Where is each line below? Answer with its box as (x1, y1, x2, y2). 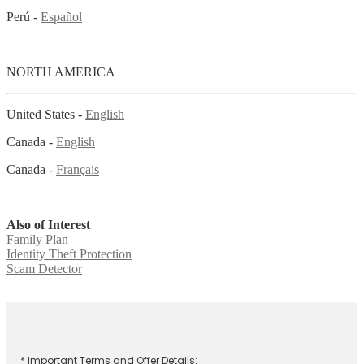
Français (56, 162, 99, 176)
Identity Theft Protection (6, 246, 132, 261)
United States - (6, 106, 85, 121)
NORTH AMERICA (6, 64, 115, 79)
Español (41, 9, 82, 24)
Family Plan (6, 232, 68, 246)
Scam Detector (6, 261, 82, 275)
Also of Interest (6, 217, 90, 232)
